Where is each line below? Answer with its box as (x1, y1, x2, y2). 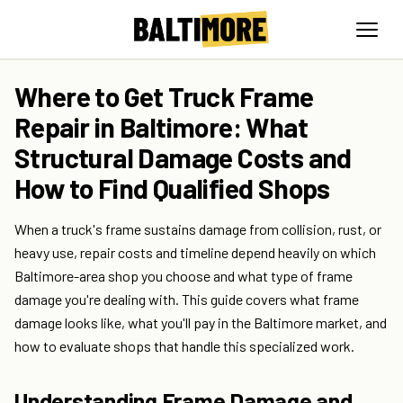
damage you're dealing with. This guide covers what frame (14, 291, 359, 309)
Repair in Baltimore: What (14, 111, 308, 144)
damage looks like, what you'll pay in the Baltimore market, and (14, 314, 387, 332)
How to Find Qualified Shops (14, 172, 330, 205)
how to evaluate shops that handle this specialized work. (14, 337, 354, 355)
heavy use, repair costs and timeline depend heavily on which (14, 244, 376, 262)
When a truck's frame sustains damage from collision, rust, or (14, 220, 381, 238)
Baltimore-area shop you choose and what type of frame (14, 267, 353, 285)
